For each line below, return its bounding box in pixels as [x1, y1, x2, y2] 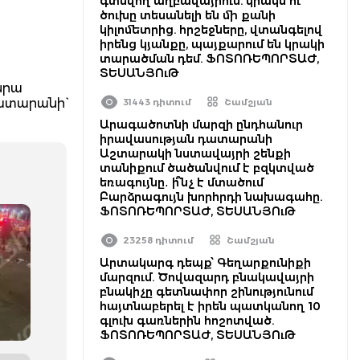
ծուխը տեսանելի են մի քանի [100, 8, 276, 22]
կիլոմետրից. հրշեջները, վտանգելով [100, 22, 322, 37]
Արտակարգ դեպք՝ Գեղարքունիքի [100, 256, 311, 270]
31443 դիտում [123, 96, 191, 108]
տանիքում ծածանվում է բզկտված [100, 161, 314, 175]
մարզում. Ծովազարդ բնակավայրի [100, 270, 314, 284]
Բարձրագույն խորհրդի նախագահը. [100, 190, 322, 204]
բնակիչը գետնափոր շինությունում [100, 284, 313, 299]
